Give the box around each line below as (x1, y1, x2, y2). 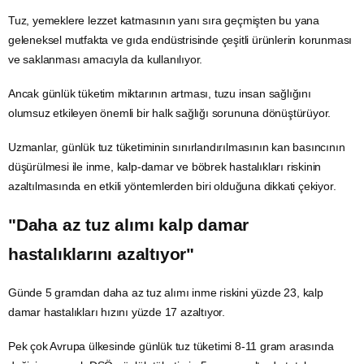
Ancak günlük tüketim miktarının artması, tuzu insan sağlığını (8, 86, 311, 100)
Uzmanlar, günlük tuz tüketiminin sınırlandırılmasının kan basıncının (8, 140, 345, 154)
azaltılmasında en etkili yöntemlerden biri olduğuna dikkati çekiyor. (8, 179, 336, 193)
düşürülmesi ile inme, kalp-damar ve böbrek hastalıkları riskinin (8, 159, 322, 173)
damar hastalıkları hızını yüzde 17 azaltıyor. (8, 305, 226, 319)
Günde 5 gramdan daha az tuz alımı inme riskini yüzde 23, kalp (8, 286, 323, 300)
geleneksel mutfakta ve (8, 32, 127, 46)
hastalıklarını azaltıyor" (8, 244, 195, 263)
